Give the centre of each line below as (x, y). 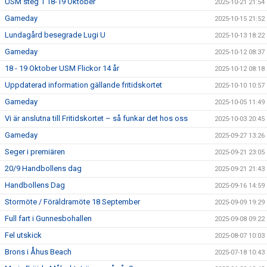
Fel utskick (23, 235)
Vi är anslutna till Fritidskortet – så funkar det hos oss (96, 119)
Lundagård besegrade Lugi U (55, 35)
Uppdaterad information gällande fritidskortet (83, 85)
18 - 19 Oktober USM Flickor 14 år (62, 69)
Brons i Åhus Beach (38, 252)
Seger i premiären (35, 152)
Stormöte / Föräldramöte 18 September (72, 202)
